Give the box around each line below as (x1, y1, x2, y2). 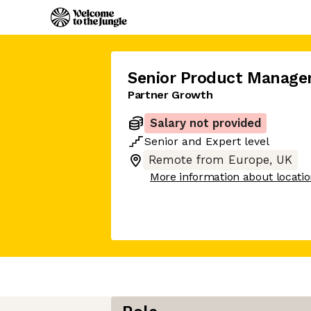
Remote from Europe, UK (149, 153, 292, 167)
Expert (205, 135, 241, 148)
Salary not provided (150, 117, 261, 130)
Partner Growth (128, 88, 213, 101)
